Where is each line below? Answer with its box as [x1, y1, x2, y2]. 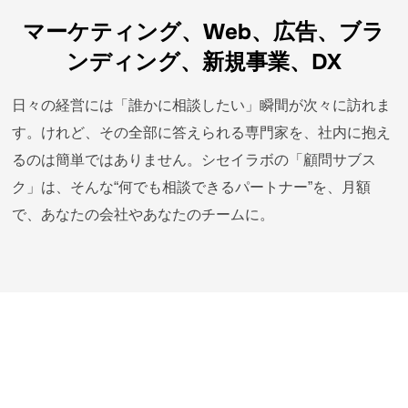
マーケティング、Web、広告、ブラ [23, 18, 385, 46]
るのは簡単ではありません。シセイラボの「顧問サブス [12, 152, 377, 168]
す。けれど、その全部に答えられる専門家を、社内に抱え [12, 125, 392, 140]
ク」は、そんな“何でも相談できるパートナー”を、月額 [12, 179, 372, 195]
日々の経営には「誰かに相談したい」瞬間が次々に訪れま [12, 97, 392, 113]
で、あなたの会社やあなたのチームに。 [12, 207, 275, 222]
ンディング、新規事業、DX [66, 48, 342, 76]
